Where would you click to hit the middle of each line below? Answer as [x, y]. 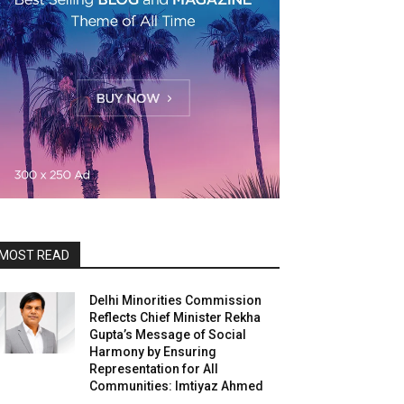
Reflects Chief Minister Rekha [175, 317]
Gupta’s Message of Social [168, 334]
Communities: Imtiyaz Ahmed [177, 386]
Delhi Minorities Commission [176, 300]
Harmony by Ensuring [153, 351]
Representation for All [154, 368]
